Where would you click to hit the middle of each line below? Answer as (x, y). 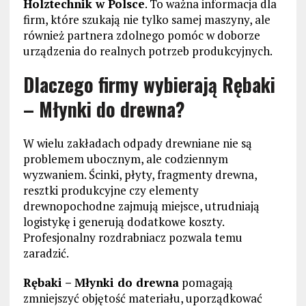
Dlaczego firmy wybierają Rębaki (149, 85)
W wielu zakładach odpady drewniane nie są (137, 143)
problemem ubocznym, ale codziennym (125, 159)
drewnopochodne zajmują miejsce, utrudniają (141, 206)
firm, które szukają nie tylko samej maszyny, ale (147, 20)
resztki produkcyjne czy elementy (111, 191)
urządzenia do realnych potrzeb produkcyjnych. (148, 51)
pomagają (206, 283)
